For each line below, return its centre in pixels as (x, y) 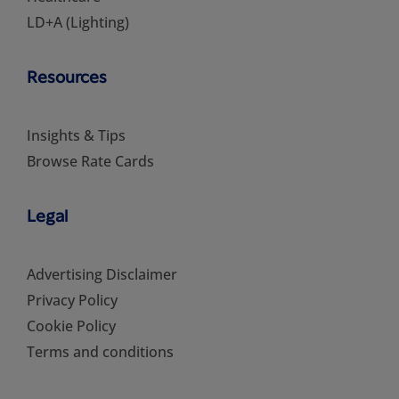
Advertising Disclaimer (102, 274)
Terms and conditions (100, 351)
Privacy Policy (72, 300)
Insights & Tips (76, 135)
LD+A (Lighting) (78, 22)
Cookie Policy (71, 326)
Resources (67, 76)
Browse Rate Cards (90, 161)
